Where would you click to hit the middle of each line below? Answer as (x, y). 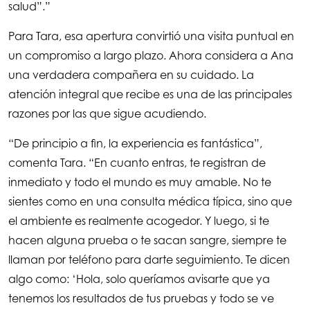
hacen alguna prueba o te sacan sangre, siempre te (147, 240)
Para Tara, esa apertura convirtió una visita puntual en (151, 36)
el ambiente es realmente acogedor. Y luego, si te (139, 221)
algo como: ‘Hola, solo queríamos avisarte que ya (139, 279)
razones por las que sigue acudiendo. (107, 114)
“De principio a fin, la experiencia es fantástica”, (135, 144)
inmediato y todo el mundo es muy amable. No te (140, 182)
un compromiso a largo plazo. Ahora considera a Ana (151, 56)
